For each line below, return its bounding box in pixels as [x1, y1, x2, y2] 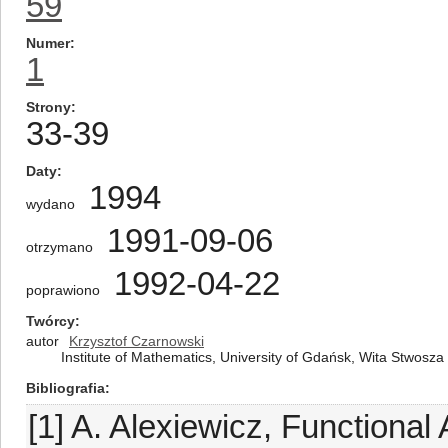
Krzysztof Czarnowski [69, 333, 204, 349]
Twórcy [26, 313, 75, 329]
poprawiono [26, 282, 100, 298]
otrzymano [26, 239, 93, 255]
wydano [26, 196, 75, 212]
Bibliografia [26, 380, 105, 396]
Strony [26, 99, 71, 115]
